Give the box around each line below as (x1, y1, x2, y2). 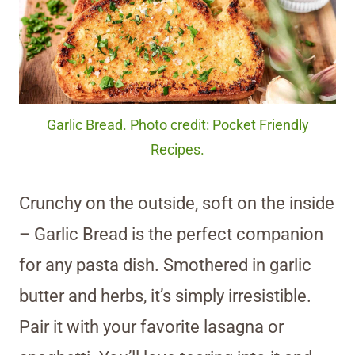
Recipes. (151, 142, 204, 158)
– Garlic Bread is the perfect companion (19, 224, 323, 245)
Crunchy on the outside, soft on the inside (19, 193, 334, 214)
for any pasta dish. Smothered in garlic (19, 255, 311, 276)
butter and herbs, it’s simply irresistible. (19, 286, 311, 307)
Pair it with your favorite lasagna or (19, 317, 284, 338)
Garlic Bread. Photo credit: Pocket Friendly (46, 117, 309, 134)
